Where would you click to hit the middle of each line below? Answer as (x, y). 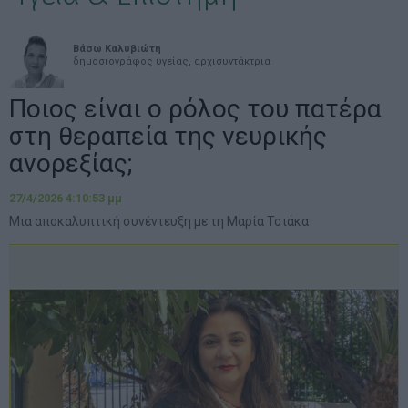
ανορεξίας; (71, 163)
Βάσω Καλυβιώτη (117, 49)
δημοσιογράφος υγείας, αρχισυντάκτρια (172, 61)
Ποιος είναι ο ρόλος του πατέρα (195, 109)
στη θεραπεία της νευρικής (168, 136)
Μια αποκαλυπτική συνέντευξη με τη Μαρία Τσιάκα (159, 221)
